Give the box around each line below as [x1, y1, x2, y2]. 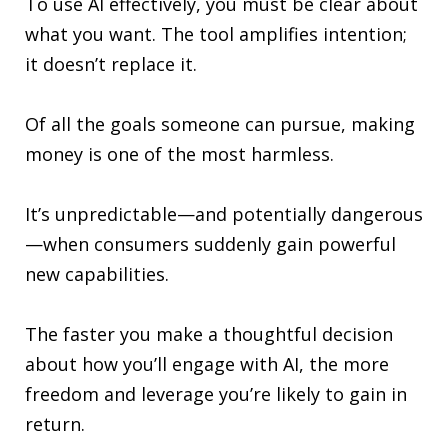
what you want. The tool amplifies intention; [25, 21, 407, 46]
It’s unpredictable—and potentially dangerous [25, 201, 423, 226]
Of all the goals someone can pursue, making [25, 111, 415, 136]
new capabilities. [25, 261, 169, 286]
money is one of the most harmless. [25, 141, 334, 166]
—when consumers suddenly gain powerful [25, 231, 396, 256]
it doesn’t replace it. [25, 51, 197, 76]
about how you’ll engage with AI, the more [25, 351, 389, 376]
